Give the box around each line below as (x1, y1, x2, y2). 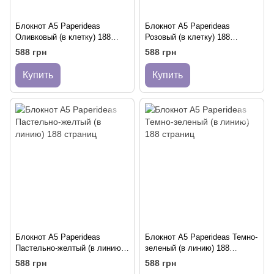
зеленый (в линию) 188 (145, 243, 229, 253)
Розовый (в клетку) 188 (145, 32, 230, 42)
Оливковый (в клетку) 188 (15, 32, 111, 42)
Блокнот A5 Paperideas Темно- (145, 232, 257, 242)
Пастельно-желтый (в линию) (15, 243, 124, 253)
